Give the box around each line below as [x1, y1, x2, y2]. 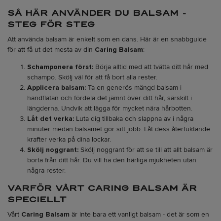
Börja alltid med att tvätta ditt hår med [93, 63, 208, 72]
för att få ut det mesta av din [7, 45, 95, 54]
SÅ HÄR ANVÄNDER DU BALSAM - [7, 8, 186, 19]
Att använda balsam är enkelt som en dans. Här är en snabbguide [7, 35, 207, 44]
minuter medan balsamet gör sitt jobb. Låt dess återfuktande [27, 125, 210, 134]
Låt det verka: [27, 114, 74, 123]
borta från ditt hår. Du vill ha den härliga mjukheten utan [27, 156, 196, 165]
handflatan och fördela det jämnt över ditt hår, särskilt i [27, 94, 192, 103]
